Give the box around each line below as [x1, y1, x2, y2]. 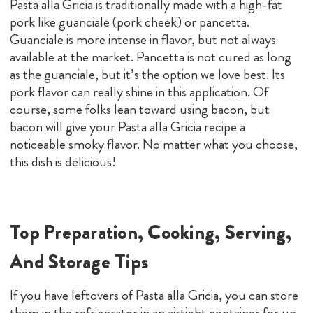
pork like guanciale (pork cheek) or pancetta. [10, 11, 249, 32]
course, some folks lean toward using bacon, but [10, 99, 270, 119]
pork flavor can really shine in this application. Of [10, 81, 268, 102]
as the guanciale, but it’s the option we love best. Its [10, 64, 285, 85]
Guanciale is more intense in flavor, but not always [10, 29, 276, 50]
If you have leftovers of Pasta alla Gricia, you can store [10, 284, 298, 305]
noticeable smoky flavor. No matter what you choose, [10, 133, 298, 154]
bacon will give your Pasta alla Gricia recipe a [10, 116, 245, 137]
